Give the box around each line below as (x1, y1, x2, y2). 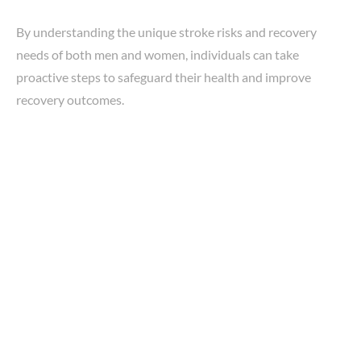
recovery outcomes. (16, 91, 124, 107)
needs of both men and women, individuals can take (16, 46, 299, 62)
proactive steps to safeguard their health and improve (16, 68, 311, 85)
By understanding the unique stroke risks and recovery (16, 23, 317, 39)
